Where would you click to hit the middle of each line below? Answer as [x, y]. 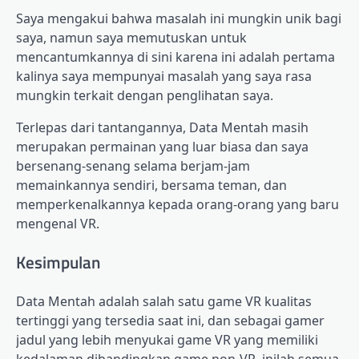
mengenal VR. [58, 224]
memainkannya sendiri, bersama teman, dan [151, 186]
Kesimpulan [58, 262]
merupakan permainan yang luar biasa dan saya [162, 147]
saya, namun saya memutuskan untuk [131, 38]
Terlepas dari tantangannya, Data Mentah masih [162, 128]
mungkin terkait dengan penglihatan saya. [145, 96]
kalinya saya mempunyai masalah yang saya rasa [164, 77]
